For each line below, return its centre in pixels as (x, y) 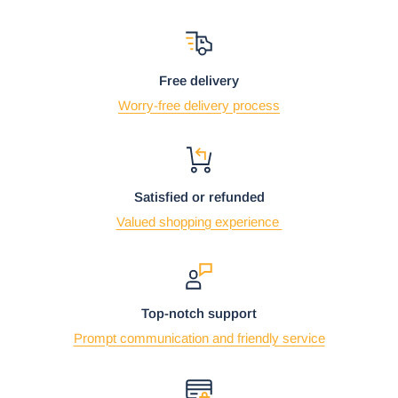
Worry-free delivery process (199, 105)
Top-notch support (199, 313)
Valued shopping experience (199, 221)
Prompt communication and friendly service (199, 338)
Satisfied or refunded (199, 196)
